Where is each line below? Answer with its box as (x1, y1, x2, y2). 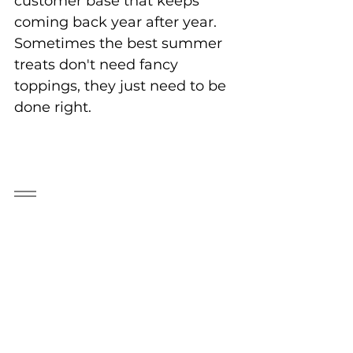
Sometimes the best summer (14, 34, 226, 52)
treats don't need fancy (14, 55, 182, 73)
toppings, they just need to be (14, 76, 230, 95)
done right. (14, 98, 91, 116)
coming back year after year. (14, 13, 221, 31)
